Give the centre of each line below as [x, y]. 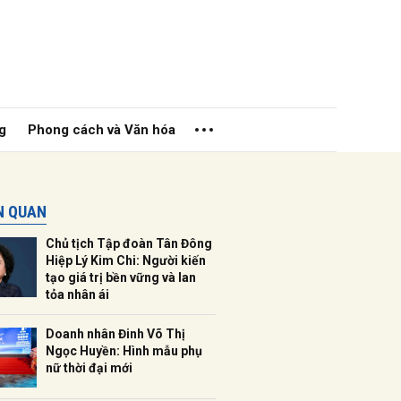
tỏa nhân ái [77, 294]
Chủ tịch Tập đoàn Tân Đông [129, 243]
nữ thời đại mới [89, 368]
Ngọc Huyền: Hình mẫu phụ [124, 351]
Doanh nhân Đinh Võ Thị [115, 334]
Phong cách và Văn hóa [102, 130]
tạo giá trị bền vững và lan [121, 277]
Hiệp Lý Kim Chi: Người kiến [126, 260]
